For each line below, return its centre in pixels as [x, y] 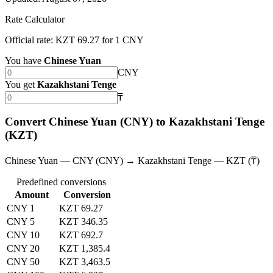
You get [20, 84]
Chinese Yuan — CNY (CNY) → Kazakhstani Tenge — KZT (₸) [132, 161]
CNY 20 [23, 249]
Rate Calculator [35, 19]
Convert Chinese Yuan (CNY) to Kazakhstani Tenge [135, 122]
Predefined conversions [61, 182]
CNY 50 [23, 262]
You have [23, 60]
